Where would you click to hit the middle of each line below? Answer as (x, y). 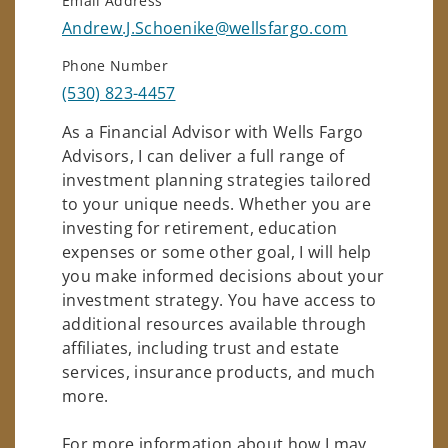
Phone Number (115, 65)
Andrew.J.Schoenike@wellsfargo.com (205, 27)
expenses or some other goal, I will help (217, 251)
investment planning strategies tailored (217, 179)
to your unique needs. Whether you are (216, 203)
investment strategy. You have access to (219, 299)
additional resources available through (214, 323)
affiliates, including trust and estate (201, 347)
